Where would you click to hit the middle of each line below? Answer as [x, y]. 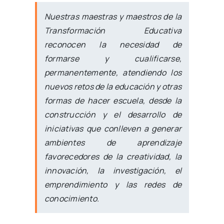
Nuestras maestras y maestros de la [113, 16]
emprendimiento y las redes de [113, 184]
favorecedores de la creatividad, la [113, 156]
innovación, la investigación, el [113, 170]
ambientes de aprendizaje [113, 142]
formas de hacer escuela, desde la [113, 100]
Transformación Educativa [113, 30]
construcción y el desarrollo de [113, 114]
